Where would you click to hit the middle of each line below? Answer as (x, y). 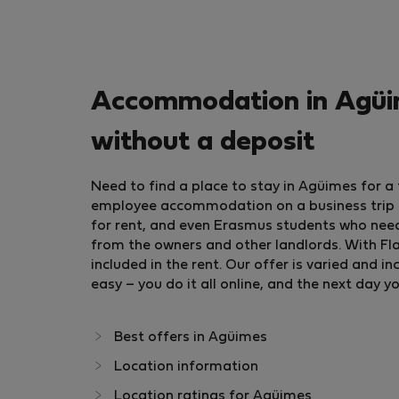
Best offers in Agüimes (191, 338)
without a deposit (203, 142)
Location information (186, 367)
